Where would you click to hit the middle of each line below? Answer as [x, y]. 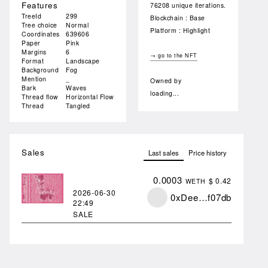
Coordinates [41, 34]
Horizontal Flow [90, 97]
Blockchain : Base [178, 18]
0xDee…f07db [201, 197]
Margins [34, 52]
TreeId [32, 16]
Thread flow [40, 97]
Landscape [83, 61]
